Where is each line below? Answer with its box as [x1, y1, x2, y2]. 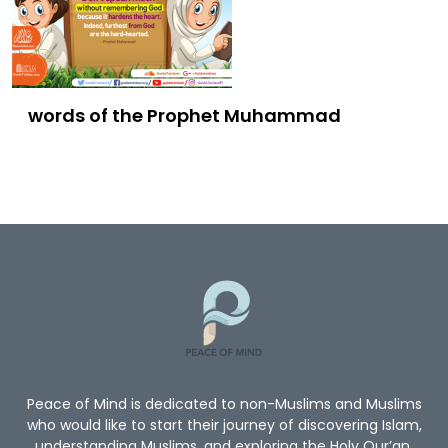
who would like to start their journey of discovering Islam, [26, 414, 422, 435]
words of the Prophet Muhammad [28, 102, 341, 128]
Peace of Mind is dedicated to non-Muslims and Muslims [26, 393, 422, 414]
